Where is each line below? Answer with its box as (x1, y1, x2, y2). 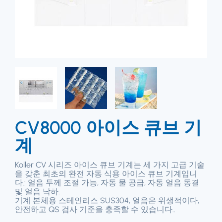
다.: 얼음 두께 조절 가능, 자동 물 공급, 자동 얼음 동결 (15, 177, 199, 187)
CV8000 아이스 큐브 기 (15, 116, 202, 138)
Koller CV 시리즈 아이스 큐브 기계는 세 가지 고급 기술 (15, 160, 205, 169)
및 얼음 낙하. (15, 186, 60, 196)
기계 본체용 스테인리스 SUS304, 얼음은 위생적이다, (15, 195, 199, 205)
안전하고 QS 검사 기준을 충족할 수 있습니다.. (15, 204, 175, 214)
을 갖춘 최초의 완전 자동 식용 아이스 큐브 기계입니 (15, 168, 197, 178)
